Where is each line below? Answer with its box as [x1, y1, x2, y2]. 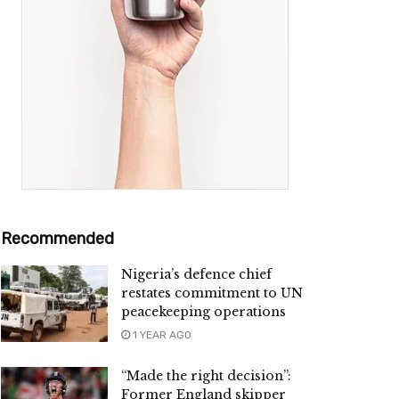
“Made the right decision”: [121, 368, 291, 385]
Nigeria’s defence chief [121, 266, 272, 283]
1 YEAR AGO [130, 329, 191, 342]
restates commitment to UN [121, 285, 303, 302]
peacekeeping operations [121, 304, 286, 321]
